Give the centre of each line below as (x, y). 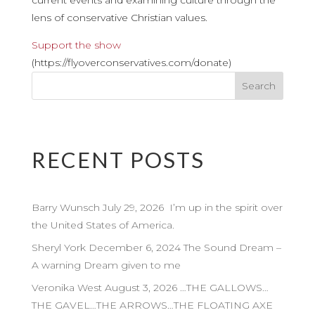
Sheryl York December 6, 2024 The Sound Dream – (156, 247)
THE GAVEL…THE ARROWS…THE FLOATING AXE (152, 305)
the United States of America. (103, 225)
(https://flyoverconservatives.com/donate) (131, 63)
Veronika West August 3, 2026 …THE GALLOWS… (150, 288)
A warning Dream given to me (106, 265)
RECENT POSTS (118, 160)
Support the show (76, 45)
